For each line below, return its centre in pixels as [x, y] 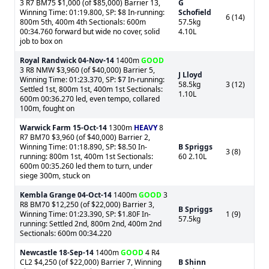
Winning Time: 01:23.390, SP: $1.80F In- [85, 214]
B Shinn [192, 262]
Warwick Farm [45, 128]
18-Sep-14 [76, 252]
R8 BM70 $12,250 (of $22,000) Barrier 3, [87, 204]
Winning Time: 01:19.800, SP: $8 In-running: [92, 12]
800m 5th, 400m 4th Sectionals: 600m [83, 22]
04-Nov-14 [96, 60]
